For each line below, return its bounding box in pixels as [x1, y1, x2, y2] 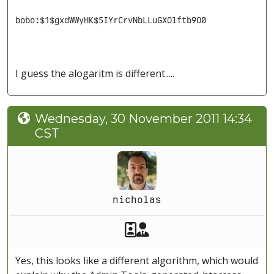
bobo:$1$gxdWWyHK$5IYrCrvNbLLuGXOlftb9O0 [15, 15, 206, 26]
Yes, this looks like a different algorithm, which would [15, 254, 258, 268]
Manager [149, 219, 209, 239]
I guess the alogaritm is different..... [15, 67, 174, 81]
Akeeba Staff [136, 218, 224, 240]
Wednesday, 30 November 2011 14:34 [35, 111, 252, 127]
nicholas [113, 194, 161, 206]
